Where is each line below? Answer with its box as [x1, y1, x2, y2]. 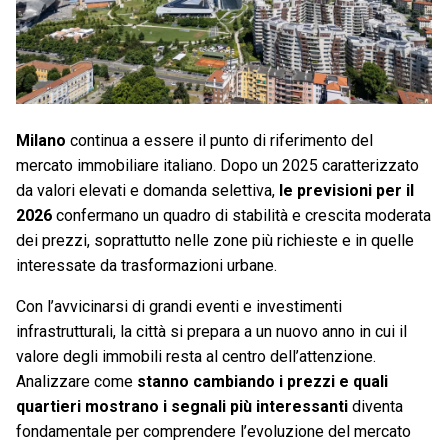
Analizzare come [16, 372, 137, 392]
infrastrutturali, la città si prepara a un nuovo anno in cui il [16, 322, 407, 342]
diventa [348, 397, 403, 417]
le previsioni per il [279, 181, 414, 201]
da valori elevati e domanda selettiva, [16, 181, 279, 201]
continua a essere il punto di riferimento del [66, 131, 373, 151]
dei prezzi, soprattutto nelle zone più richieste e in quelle [16, 231, 414, 251]
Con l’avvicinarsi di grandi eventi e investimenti [16, 297, 342, 317]
